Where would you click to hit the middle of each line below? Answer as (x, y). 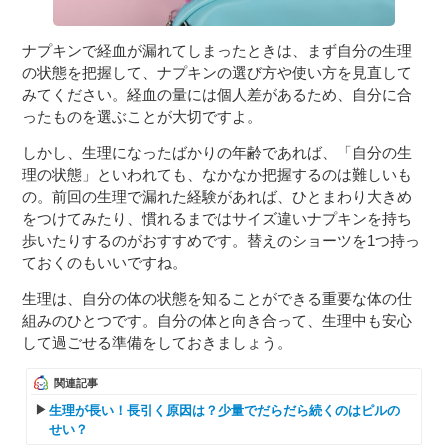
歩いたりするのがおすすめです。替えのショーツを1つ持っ (221, 241)
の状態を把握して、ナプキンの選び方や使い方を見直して (217, 73)
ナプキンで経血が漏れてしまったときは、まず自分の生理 (217, 51)
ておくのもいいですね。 (105, 263)
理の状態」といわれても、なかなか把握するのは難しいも (217, 175)
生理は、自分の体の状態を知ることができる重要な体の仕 (217, 299)
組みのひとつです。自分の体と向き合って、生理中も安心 (217, 321)
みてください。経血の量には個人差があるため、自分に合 (217, 95)
